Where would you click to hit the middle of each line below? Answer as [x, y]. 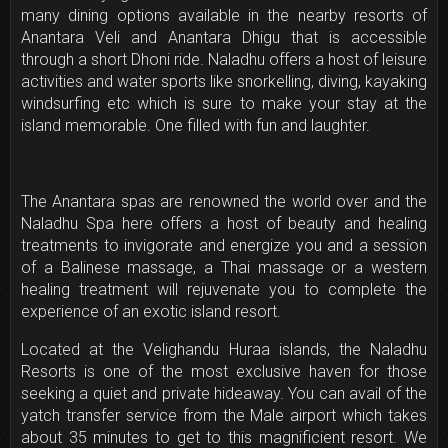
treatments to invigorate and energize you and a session [224, 246]
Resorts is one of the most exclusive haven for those [224, 372]
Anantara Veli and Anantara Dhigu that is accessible [224, 38]
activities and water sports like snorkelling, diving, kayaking [224, 82]
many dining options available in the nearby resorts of [224, 16]
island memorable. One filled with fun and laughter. [195, 126]
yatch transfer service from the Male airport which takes [224, 416]
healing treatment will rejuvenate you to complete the [224, 290]
